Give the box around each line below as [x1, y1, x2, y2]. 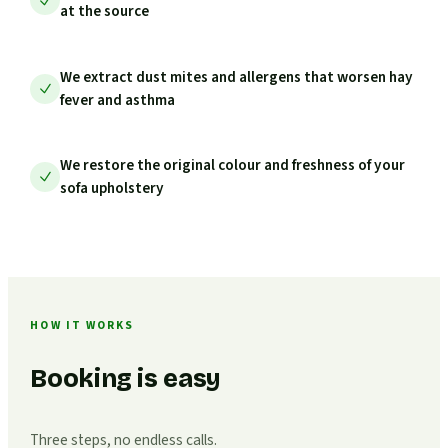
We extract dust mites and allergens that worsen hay [60, 65, 414, 88]
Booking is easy [30, 363, 221, 394]
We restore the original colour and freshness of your [60, 153, 406, 176]
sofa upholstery [60, 176, 165, 199]
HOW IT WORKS [30, 317, 135, 335]
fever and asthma [60, 88, 176, 111]
